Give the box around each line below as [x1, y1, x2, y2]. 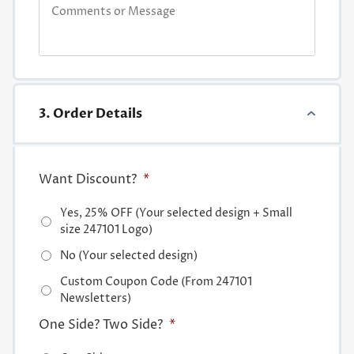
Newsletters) [59, 291, 131, 307]
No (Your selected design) [59, 248, 198, 264]
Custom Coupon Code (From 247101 [59, 274, 252, 290]
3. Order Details [38, 105, 142, 123]
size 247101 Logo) [59, 222, 153, 238]
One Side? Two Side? [38, 316, 163, 334]
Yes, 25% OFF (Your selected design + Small [59, 205, 292, 221]
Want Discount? [38, 171, 137, 189]
